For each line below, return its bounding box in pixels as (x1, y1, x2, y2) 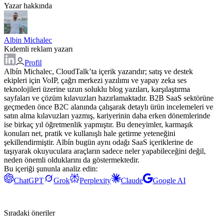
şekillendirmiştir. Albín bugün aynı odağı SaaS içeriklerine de (4, 138, 193, 147)
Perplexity (80, 176, 111, 185)
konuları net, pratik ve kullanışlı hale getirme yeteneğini (4, 129, 175, 138)
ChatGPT (14, 176, 44, 185)
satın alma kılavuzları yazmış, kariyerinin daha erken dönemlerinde (4, 111, 210, 120)
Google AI (153, 176, 186, 185)
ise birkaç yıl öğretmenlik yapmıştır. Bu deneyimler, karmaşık (4, 120, 193, 129)
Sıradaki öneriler (4, 209, 55, 218)
